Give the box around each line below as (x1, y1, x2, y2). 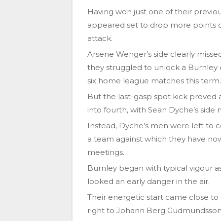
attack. (87, 34, 112, 43)
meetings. (87, 147, 124, 157)
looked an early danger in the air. (87, 177, 210, 186)
